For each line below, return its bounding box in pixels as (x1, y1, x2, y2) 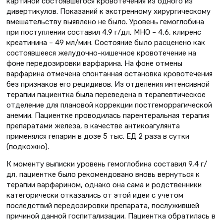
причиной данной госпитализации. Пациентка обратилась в (6, 212, 216, 221)
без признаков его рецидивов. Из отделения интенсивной (6, 79, 210, 89)
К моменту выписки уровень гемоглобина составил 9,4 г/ (6, 160, 207, 169)
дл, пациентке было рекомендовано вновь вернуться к (6, 170, 200, 179)
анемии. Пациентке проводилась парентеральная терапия (6, 111, 210, 120)
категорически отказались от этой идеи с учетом (6, 191, 183, 200)
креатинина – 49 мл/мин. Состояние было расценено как (6, 38, 205, 47)
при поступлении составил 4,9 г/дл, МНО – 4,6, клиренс (6, 27, 201, 37)
